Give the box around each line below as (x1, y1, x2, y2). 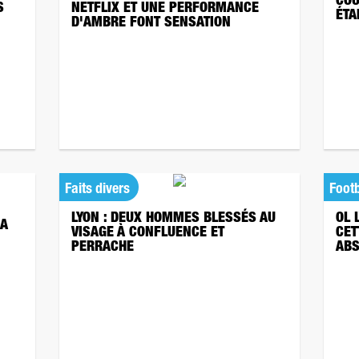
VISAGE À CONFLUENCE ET (71, 226, 224, 240)
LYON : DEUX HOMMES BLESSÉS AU (71, 212, 276, 226)
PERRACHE (71, 240, 134, 255)
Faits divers (65, 183, 130, 197)
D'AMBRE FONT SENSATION (71, 16, 231, 30)
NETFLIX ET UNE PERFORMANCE (71, 2, 259, 16)
